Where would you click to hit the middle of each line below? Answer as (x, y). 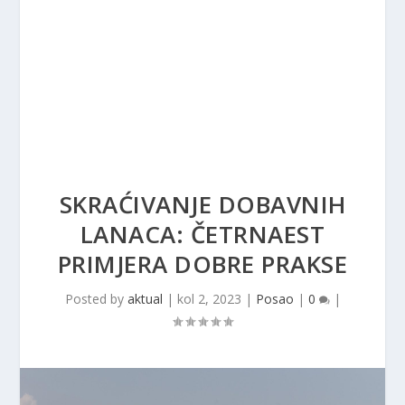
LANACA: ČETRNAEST (202, 234)
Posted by (96, 299)
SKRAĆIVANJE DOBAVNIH (202, 204)
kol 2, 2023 (209, 299)
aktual (145, 299)
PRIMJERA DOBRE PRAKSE (202, 264)
